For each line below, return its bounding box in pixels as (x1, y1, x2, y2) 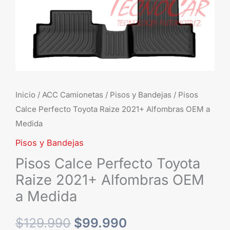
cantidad (15, 27, 49, 38)
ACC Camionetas (42, 89, 103, 100)
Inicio (15, 89, 35, 100)
